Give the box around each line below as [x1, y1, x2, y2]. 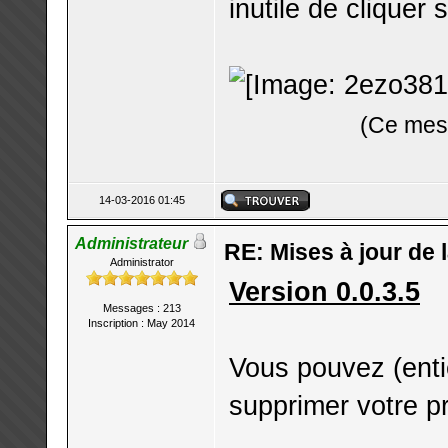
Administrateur [75, 235, 188, 252]
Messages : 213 [102, 302, 181, 314]
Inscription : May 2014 [88, 317, 195, 329]
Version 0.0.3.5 [229, 276, 420, 307]
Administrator [109, 256, 174, 268]
